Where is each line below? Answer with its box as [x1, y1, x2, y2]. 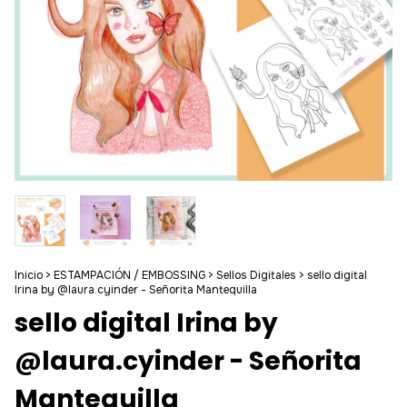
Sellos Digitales [216, 268, 296, 283]
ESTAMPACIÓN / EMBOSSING [54, 268, 205, 283]
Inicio [15, 268, 43, 283]
